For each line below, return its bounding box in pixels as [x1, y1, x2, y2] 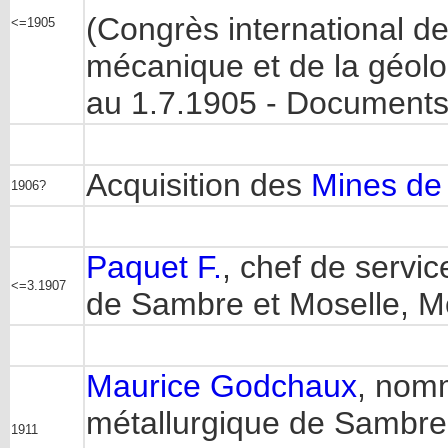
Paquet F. [86, 249, 222, 285]
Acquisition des [86, 167, 311, 203]
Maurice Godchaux [86, 368, 357, 404]
